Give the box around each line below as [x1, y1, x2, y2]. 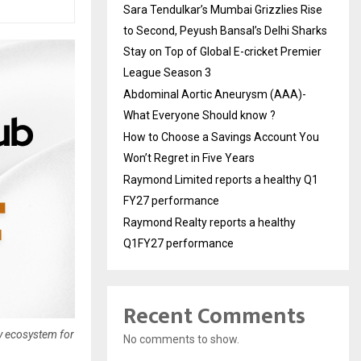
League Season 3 [123, 65, 211, 79]
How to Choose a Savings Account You [123, 130, 319, 143]
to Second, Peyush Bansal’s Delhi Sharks [123, 23, 327, 37]
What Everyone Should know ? [123, 108, 276, 122]
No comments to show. [123, 332, 239, 346]
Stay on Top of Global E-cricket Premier [123, 44, 322, 58]
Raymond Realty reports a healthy [123, 215, 296, 229]
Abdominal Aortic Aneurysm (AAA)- [123, 87, 306, 101]
